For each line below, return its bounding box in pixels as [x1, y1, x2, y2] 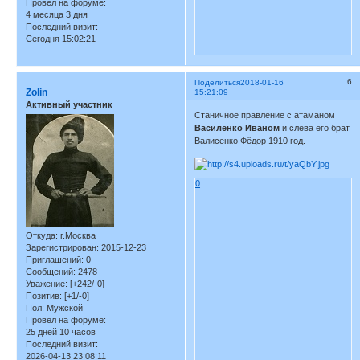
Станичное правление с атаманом [194, 110, 336, 121]
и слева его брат [280, 123, 350, 133]
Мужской [44, 303, 83, 313]
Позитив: [26, 291, 62, 301]
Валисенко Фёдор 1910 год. [194, 136, 306, 146]
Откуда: [26, 231, 58, 241]
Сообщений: [26, 267, 76, 277]
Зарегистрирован [26, 243, 96, 253]
